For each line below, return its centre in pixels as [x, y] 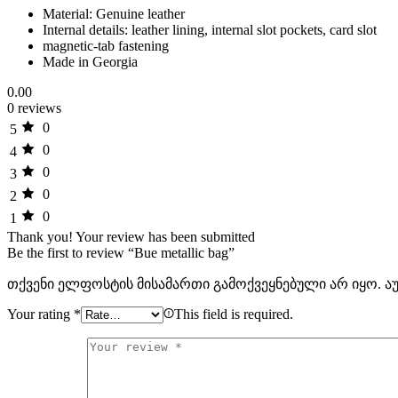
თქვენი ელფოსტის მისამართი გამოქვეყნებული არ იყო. [194, 283]
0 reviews [34, 107]
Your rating [40, 314]
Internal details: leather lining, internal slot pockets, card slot [210, 29]
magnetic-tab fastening [106, 45]
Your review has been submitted [165, 236]
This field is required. [234, 314]
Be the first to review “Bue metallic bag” [121, 252]
